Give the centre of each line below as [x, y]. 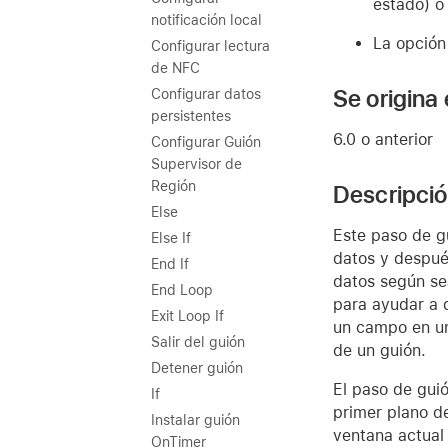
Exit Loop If [187, 316]
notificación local [206, 20]
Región [173, 186]
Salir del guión [198, 342]
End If [170, 264]
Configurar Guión [206, 142]
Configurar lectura [210, 46]
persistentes [191, 116]
